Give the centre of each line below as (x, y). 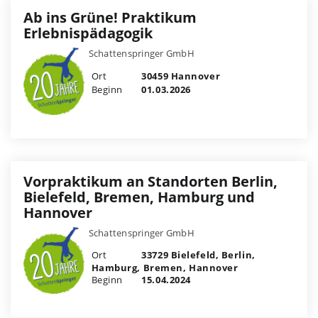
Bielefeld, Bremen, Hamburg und (139, 197)
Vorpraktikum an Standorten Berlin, (150, 181)
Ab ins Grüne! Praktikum (110, 17)
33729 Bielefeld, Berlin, (197, 254)
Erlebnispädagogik (88, 33)
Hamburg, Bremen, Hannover (165, 267)
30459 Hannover (180, 76)
